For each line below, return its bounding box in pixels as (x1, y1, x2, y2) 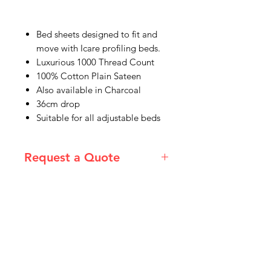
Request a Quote (24, 150, 120, 165)
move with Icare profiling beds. (36, 42, 160, 54)
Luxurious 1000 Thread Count (36, 56, 157, 68)
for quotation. (24, 189, 82, 201)
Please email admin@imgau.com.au (24, 176, 168, 188)
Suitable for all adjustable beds (36, 112, 160, 123)
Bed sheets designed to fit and (36, 28, 157, 40)
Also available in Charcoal (36, 84, 141, 96)
